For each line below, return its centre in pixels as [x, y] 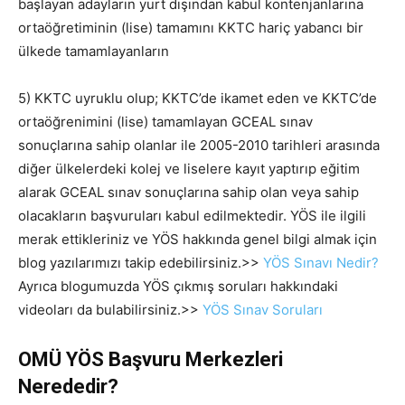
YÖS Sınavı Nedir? [323, 263]
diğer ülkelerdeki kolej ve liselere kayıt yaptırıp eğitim [189, 169]
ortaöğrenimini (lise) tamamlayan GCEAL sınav [165, 122]
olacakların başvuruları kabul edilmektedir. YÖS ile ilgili [192, 216]
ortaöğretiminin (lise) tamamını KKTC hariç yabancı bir [191, 28]
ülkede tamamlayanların [94, 52]
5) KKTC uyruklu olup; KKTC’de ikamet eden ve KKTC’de [198, 99]
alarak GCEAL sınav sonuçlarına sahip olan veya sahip [188, 193]
